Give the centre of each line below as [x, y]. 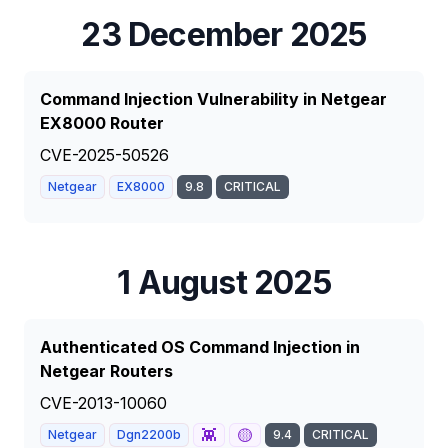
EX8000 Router [102, 123]
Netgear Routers [106, 371]
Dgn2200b [149, 434]
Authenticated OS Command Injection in [200, 347]
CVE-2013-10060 [103, 403]
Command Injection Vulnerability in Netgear [213, 99]
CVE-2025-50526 [104, 155]
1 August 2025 [224, 282]
